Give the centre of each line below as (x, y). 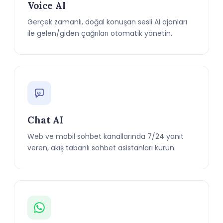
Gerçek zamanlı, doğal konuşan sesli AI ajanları (107, 22)
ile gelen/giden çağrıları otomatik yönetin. (100, 33)
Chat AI (45, 120)
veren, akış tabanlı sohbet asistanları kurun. (102, 148)
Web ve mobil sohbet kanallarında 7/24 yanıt (106, 136)
